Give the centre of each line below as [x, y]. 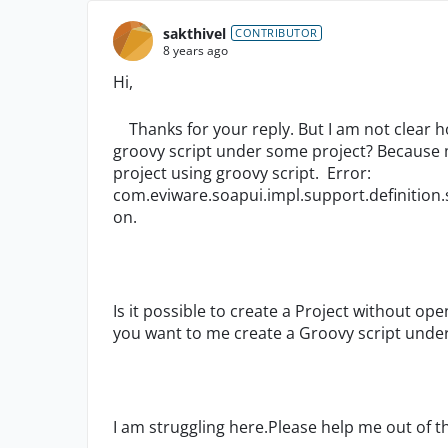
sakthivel [194, 33]
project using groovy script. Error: [242, 173]
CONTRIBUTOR [276, 33]
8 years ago [195, 50]
